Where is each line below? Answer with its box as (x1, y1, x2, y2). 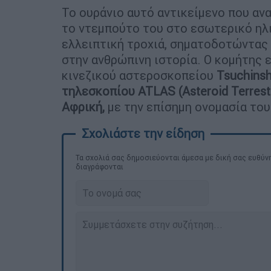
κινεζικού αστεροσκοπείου (62, 68, 217, 83)
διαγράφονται (76, 162, 123, 172)
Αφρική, (62, 99, 105, 115)
